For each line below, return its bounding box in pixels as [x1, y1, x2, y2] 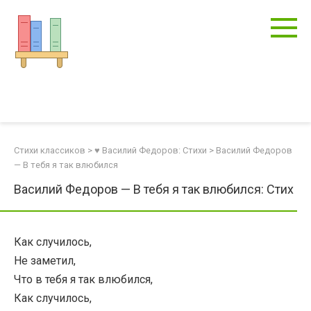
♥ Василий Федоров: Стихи [94, 145, 207, 155]
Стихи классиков [14, 145, 85, 155]
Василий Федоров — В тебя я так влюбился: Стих [14, 182, 294, 196]
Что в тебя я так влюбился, [14, 273, 153, 286]
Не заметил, [14, 254, 76, 267]
